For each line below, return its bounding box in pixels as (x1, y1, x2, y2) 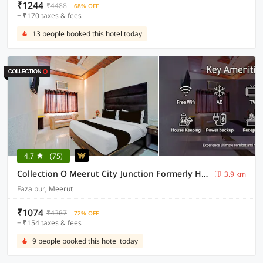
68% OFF (74, 2, 99, 10)
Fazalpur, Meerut (17, 184, 73, 194)
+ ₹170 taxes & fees (17, 11, 82, 21)
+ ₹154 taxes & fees (17, 218, 82, 228)
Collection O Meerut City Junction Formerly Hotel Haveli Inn (201, 168, 208, 179)
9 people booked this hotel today (32, 236, 138, 246)
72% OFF (74, 209, 99, 217)
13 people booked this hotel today (32, 29, 142, 39)
